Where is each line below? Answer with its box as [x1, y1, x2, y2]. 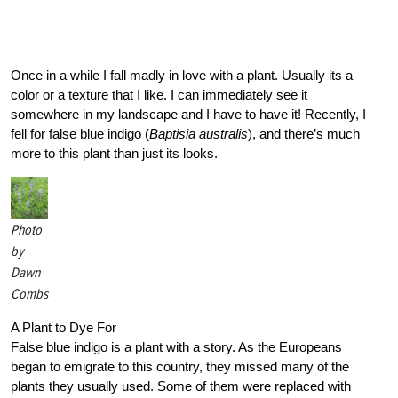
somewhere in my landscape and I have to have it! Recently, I [11, 106, 366, 122]
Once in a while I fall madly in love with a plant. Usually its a [11, 67, 353, 83]
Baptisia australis [149, 125, 248, 141]
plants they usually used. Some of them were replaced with [11, 378, 351, 394]
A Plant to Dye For [11, 319, 116, 335]
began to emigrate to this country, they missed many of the [11, 358, 349, 374]
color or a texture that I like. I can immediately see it [11, 86, 307, 102]
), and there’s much [248, 125, 360, 141]
